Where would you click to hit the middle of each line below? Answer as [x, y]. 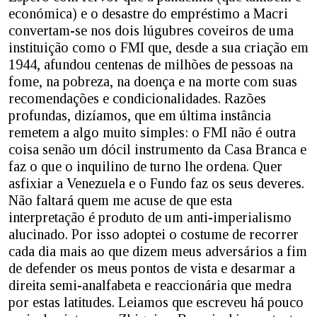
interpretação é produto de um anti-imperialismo [150, 218]
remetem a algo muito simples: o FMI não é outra [152, 133]
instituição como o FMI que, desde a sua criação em [158, 48]
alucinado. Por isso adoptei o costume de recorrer [154, 235]
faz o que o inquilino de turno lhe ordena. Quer [145, 167]
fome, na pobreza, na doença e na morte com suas [153, 82]
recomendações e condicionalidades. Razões [137, 99]
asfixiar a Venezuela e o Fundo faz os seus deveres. [156, 184]
